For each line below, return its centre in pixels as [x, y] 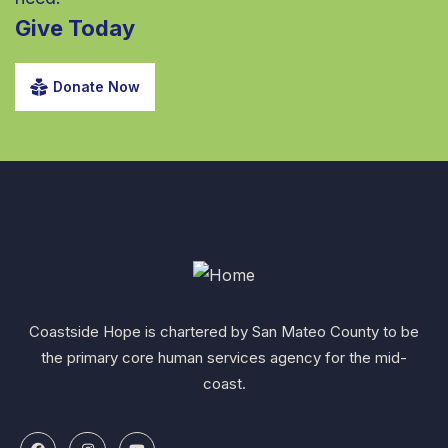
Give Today [75, 27]
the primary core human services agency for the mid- [224, 357]
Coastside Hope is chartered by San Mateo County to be [224, 331]
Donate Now [96, 86]
